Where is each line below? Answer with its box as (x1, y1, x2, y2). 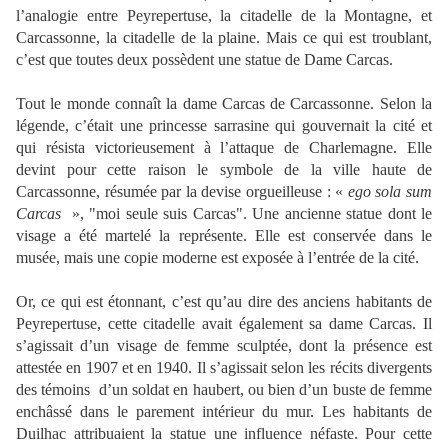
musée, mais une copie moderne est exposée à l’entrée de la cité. (16, 249, 419, 267)
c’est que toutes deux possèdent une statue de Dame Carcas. (16, 51, 393, 69)
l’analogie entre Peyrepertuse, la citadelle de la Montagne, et (16, 7, 432, 25)
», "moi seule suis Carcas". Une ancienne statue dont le (61, 205, 432, 223)
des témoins (16, 381, 91, 399)
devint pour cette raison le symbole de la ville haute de (16, 161, 432, 179)
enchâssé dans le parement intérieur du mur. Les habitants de (16, 403, 432, 421)
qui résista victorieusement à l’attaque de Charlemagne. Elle (16, 139, 432, 157)
